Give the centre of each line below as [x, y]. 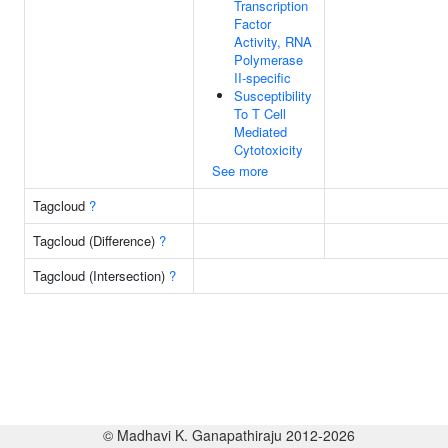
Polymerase [268, 59]
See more [240, 170]
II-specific [262, 77]
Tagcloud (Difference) [96, 240]
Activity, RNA [273, 41]
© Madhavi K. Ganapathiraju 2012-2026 [228, 435]
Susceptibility [273, 95]
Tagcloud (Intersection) [101, 275]
